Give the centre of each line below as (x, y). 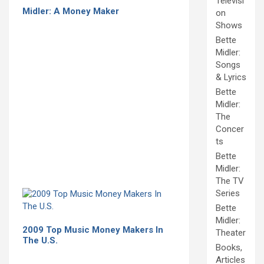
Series (228, 194)
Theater (231, 233)
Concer (230, 129)
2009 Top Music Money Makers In (93, 230)
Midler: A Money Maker (71, 11)
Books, (229, 248)
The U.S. (40, 240)
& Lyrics (231, 77)
